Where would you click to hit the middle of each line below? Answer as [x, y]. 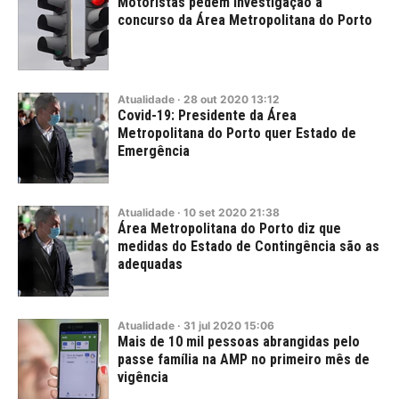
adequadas [150, 264]
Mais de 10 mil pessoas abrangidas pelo [239, 342]
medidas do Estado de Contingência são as [248, 246]
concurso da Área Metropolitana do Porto [245, 20]
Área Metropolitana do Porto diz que [229, 228]
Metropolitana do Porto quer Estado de [237, 133]
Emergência [154, 151]
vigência [143, 377]
